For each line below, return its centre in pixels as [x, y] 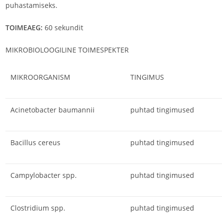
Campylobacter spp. [43, 175]
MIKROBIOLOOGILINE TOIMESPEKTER [67, 50]
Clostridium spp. [38, 208]
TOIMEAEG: [24, 28]
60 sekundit [63, 28]
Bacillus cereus [35, 142]
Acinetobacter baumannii [52, 110]
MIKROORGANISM [40, 77]
